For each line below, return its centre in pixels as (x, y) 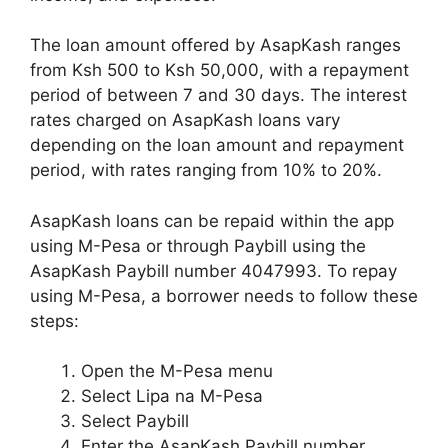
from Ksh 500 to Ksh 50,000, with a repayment (219, 70)
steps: (54, 320)
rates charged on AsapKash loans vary (185, 120)
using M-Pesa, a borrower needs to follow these (224, 295)
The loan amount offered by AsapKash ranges (215, 45)
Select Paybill (135, 421)
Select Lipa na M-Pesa (172, 396)
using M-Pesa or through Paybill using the (198, 245)
